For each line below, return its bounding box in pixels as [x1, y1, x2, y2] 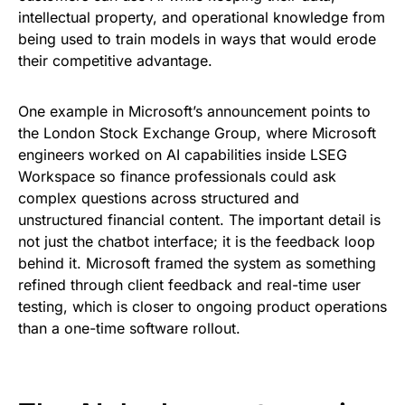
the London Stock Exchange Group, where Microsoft [18, 124, 376, 143]
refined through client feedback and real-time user [18, 276, 361, 295]
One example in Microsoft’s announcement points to [18, 102, 371, 121]
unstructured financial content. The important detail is [18, 211, 381, 230]
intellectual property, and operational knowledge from [18, 8, 385, 27]
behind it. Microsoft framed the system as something [18, 254, 376, 273]
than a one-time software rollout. [18, 319, 240, 338]
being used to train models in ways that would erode [18, 30, 376, 49]
